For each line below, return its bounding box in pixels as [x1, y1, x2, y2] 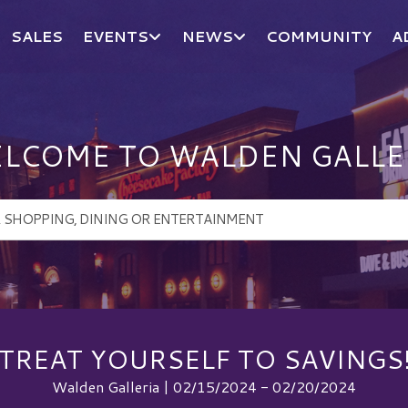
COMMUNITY [266, 25, 372, 46]
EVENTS [83, 25, 149, 46]
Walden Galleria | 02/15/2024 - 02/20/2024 [52, 375, 356, 397]
